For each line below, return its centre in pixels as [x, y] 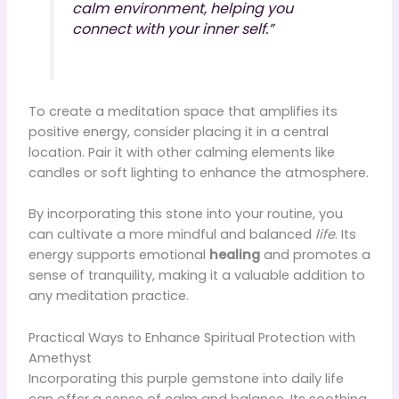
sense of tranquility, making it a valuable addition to [196, 276]
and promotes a [315, 255]
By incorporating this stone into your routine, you [185, 214]
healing [234, 255]
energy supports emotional [118, 255]
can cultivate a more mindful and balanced [171, 235]
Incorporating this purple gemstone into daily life [186, 378]
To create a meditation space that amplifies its [183, 112]
